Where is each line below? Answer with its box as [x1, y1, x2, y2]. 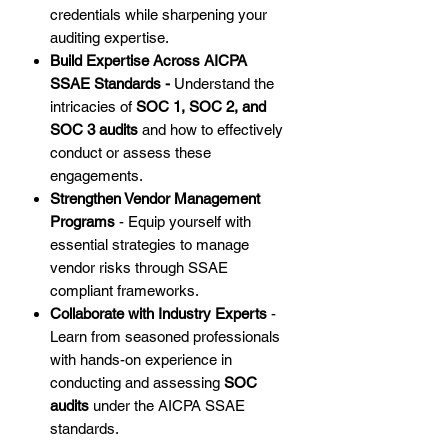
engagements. [50, 167, 143, 185]
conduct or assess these [50, 144, 211, 162]
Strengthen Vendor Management [50, 190, 260, 208]
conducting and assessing [50, 374, 224, 392]
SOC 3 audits [50, 121, 138, 139]
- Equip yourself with [115, 213, 251, 231]
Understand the [174, 75, 274, 93]
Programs [50, 213, 115, 231]
